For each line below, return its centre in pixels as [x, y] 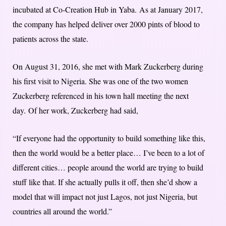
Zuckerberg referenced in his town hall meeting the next [101, 96]
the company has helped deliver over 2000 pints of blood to [106, 24]
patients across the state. [50, 39]
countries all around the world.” [62, 211]
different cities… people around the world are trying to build [108, 167]
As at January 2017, [171, 10]
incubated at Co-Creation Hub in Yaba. [76, 10]
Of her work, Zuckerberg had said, [83, 110]
